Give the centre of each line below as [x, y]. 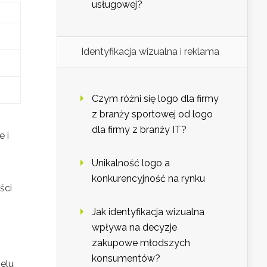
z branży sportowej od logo [152, 114]
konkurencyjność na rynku [148, 179]
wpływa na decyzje [134, 228]
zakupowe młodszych [141, 243]
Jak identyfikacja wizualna [148, 212]
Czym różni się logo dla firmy [155, 99]
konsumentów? [126, 259]
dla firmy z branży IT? [139, 130]
